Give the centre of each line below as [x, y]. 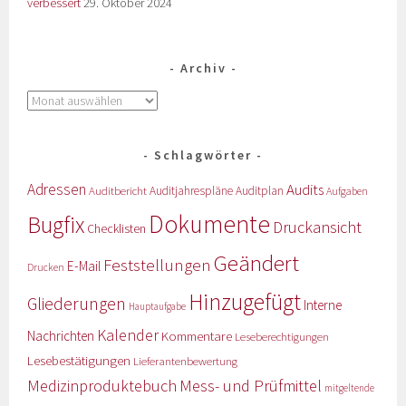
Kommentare [197, 336]
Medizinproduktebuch [102, 386]
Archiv [203, 68]
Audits [305, 190]
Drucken [46, 268]
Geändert [257, 264]
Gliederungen [77, 304]
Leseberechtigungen [282, 337]
